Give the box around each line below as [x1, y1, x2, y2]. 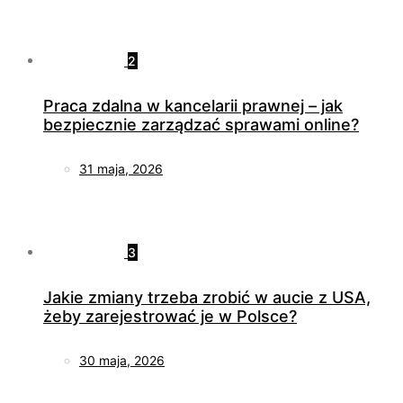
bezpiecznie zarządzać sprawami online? [43, 114, 359, 134]
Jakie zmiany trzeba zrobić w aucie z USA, [43, 287, 371, 307]
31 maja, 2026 [79, 160, 163, 176]
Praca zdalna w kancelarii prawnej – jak [43, 95, 343, 115]
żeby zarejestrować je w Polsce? [43, 306, 297, 326]
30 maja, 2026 [79, 352, 165, 368]
